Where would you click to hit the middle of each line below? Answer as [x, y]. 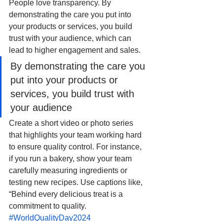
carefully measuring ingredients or [69, 170]
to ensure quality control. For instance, [76, 147]
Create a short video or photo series [72, 123]
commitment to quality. [49, 206]
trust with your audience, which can [71, 38]
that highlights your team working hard [76, 135]
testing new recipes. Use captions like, [77, 182]
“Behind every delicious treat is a [67, 194]
